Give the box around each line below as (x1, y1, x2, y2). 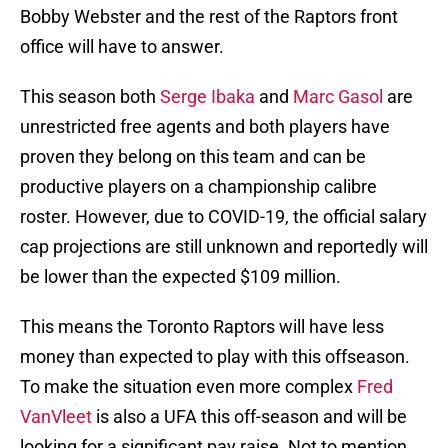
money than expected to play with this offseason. (20, 346, 410, 368)
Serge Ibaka (160, 86, 255, 108)
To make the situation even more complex (20, 376, 353, 398)
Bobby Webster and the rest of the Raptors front (20, 6, 398, 28)
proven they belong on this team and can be (20, 146, 366, 168)
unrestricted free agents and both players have (20, 116, 390, 138)
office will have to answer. (20, 36, 224, 58)
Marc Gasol (293, 86, 383, 108)
